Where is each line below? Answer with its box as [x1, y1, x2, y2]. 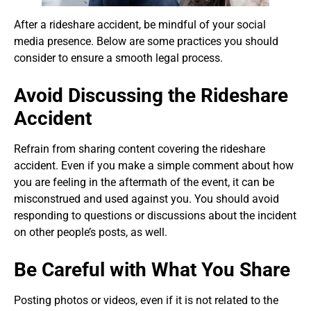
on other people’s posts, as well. [14, 226, 167, 239]
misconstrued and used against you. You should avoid [14, 192, 279, 206]
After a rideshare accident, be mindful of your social [14, 18, 266, 32]
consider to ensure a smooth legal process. [14, 51, 223, 65]
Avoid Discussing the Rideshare [14, 84, 288, 108]
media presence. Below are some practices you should [14, 35, 278, 49]
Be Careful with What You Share [14, 258, 290, 282]
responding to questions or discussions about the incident [14, 209, 296, 223]
